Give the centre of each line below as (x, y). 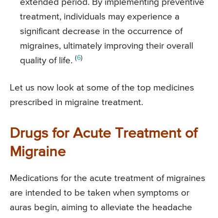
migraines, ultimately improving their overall (107, 46)
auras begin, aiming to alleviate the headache (101, 208)
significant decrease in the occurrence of (101, 32)
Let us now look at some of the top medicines (102, 88)
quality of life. (47, 61)
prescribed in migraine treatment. (76, 103)
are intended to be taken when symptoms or (100, 193)
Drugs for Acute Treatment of (103, 134)
